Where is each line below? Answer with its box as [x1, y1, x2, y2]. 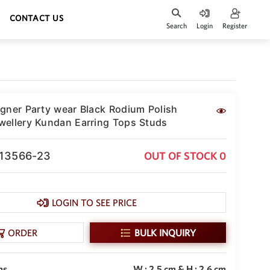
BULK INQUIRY [134, 227, 196, 238]
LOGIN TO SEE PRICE [51, 197, 137, 208]
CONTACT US [10, 13, 64, 24]
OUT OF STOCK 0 [144, 149, 226, 162]
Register [222, 22, 247, 30]
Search [166, 22, 187, 30]
